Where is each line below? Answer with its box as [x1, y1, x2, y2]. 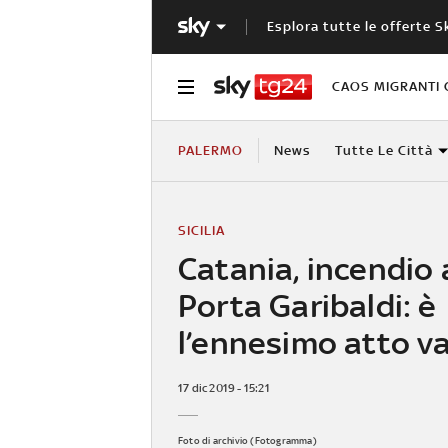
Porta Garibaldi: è [178, 286, 437, 324]
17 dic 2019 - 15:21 [178, 380, 270, 395]
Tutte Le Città [334, 142, 433, 158]
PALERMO [178, 142, 243, 158]
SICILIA [178, 222, 225, 238]
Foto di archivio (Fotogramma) [178, 434, 317, 446]
